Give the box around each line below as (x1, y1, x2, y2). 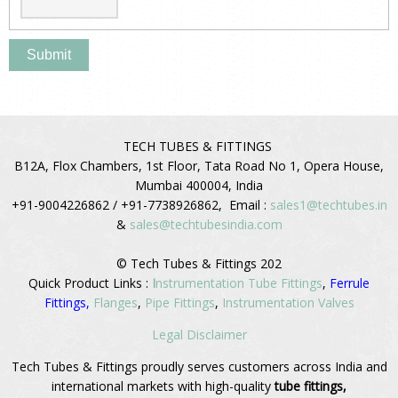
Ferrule (330, 275, 370, 292)
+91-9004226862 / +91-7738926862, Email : (11, 196, 270, 214)
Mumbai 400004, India (135, 177, 263, 195)
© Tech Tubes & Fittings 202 (116, 255, 282, 273)
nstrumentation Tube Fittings (155, 275, 322, 292)
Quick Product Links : (28, 275, 148, 292)
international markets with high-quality (52, 378, 275, 395)
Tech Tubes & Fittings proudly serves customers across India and (11, 358, 387, 376)
